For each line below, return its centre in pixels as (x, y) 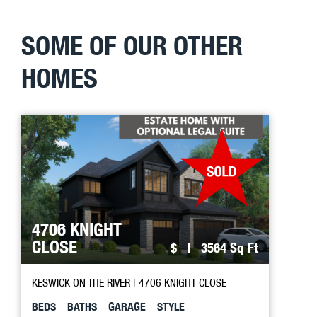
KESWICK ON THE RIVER (82, 282)
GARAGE (127, 307)
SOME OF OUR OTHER (132, 45)
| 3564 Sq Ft (219, 247)
